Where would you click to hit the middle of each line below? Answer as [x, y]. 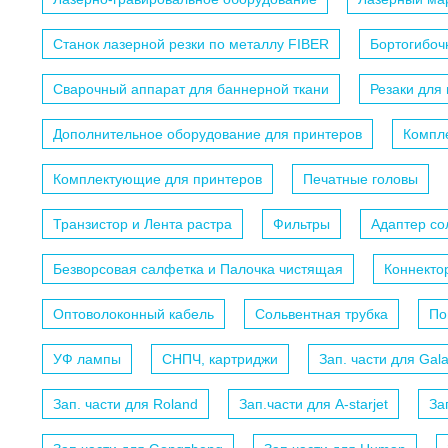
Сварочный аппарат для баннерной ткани [191, 89]
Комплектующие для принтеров [157, 179]
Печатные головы [360, 179]
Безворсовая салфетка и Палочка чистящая [198, 269]
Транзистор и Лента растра [142, 224]
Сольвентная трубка [321, 314]
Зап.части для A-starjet [313, 404]
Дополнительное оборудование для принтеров [207, 134]
